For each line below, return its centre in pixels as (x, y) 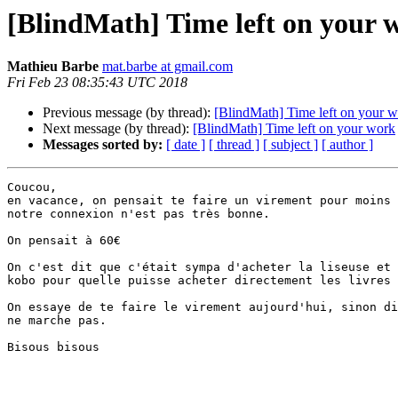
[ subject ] (291, 145)
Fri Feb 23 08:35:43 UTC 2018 (97, 83)
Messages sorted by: (103, 145)
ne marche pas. (57, 321)
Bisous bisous (53, 347)
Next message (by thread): (118, 129)
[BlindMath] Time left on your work (294, 129)
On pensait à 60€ (64, 241)
